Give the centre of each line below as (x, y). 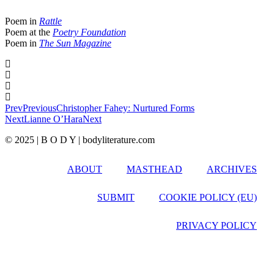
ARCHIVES (232, 169)
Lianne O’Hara (53, 119)
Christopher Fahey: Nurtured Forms (125, 108)
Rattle (50, 21)
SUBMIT (116, 197)
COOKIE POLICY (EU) (208, 197)
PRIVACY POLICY (217, 225)
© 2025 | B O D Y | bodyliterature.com (80, 139)
